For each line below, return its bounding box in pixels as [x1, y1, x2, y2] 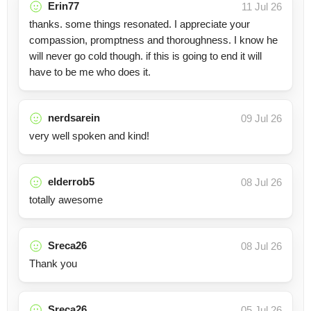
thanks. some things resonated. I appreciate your [29, 18, 250, 30]
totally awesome [29, 194, 103, 205]
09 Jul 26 [241, 112, 282, 124]
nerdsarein [48, 112, 100, 124]
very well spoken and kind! [29, 130, 149, 142]
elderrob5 [48, 176, 94, 187]
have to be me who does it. [29, 66, 151, 78]
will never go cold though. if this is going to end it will [29, 50, 262, 62]
